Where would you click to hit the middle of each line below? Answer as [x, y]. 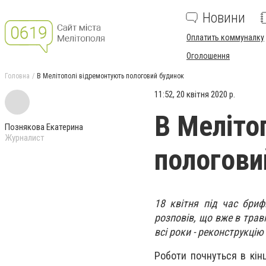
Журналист [25, 138]
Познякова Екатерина [44, 127]
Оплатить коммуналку [225, 37]
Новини [224, 18]
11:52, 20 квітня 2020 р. [195, 94]
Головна [17, 76]
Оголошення [208, 56]
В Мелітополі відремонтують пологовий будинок [110, 76]
